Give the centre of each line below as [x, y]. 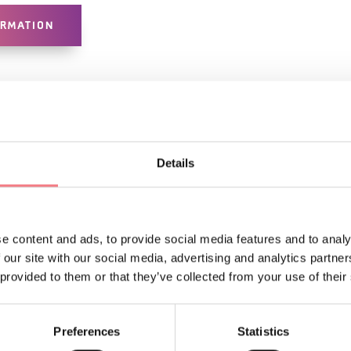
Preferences [87, 331]
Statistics [263, 331]
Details [175, 163]
